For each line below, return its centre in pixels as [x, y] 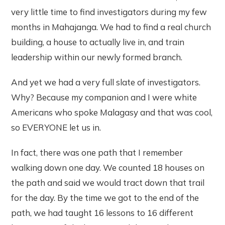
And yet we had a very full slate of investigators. [106, 82]
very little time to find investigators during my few [109, 12]
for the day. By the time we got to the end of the [105, 198]
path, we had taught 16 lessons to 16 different [102, 213]
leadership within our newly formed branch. [97, 57]
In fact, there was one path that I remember [97, 153]
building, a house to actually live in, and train [98, 42]
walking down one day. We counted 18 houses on [108, 168]
